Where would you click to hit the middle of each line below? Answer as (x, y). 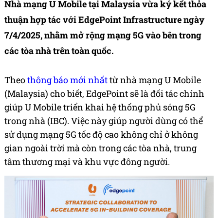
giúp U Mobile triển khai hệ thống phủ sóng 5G (100, 107)
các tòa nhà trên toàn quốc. (59, 51)
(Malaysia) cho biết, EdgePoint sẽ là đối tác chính (104, 94)
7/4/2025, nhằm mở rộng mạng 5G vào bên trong (103, 35)
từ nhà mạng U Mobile (154, 80)
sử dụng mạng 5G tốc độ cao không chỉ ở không (101, 135)
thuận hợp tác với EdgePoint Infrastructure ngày (104, 20)
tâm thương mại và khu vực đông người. (87, 162)
